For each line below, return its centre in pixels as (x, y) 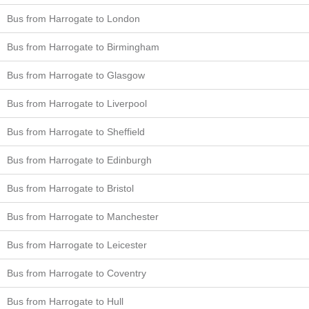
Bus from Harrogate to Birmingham (83, 47)
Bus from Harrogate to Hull (65, 301)
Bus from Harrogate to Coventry (77, 273)
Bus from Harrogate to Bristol (70, 188)
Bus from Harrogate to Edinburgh (79, 160)
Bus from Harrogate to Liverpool (77, 103)
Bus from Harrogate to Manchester (83, 216)
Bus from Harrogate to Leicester (77, 245)
